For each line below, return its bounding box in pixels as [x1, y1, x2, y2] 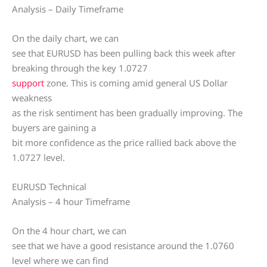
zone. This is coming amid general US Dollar [44, 77, 228, 89]
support [12, 77, 44, 89]
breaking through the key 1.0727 [12, 62, 148, 74]
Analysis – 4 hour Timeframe [12, 195, 130, 207]
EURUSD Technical [12, 181, 86, 193]
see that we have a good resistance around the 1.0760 [12, 240, 234, 252]
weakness [12, 92, 52, 104]
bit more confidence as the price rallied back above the [12, 136, 236, 148]
